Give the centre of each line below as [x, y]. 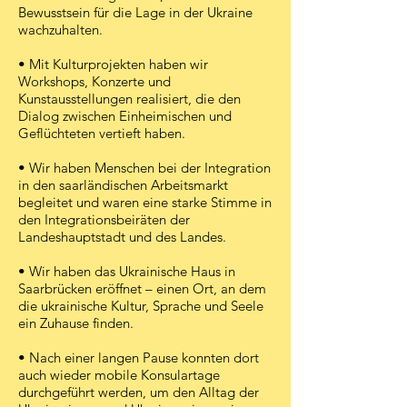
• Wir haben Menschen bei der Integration [144, 168]
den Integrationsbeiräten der [104, 219]
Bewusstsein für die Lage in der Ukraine [135, 12]
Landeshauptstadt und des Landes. [122, 237]
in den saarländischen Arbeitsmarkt [123, 185]
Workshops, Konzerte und [94, 81]
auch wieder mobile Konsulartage [119, 375]
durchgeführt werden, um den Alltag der [139, 392]
